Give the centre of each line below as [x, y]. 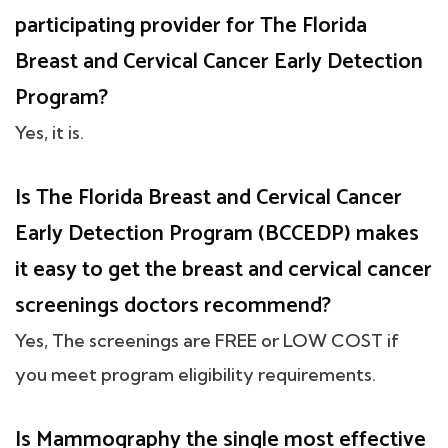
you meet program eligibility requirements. [195, 375]
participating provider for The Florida [191, 26]
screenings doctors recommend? [173, 306]
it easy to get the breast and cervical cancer [223, 270]
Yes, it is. [49, 133]
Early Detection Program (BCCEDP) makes [217, 234]
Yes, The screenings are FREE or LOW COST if [207, 341]
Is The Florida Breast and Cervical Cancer [208, 198]
